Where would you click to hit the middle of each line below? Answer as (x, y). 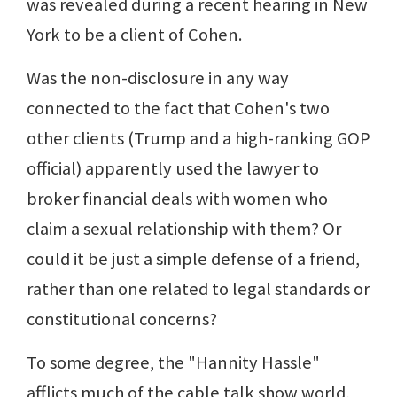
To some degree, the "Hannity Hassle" (173, 363)
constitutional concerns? (122, 319)
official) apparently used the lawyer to (173, 169)
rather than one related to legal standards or (198, 289)
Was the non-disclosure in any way (158, 78)
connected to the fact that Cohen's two (178, 109)
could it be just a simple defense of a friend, (193, 259)
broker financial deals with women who (177, 199)
